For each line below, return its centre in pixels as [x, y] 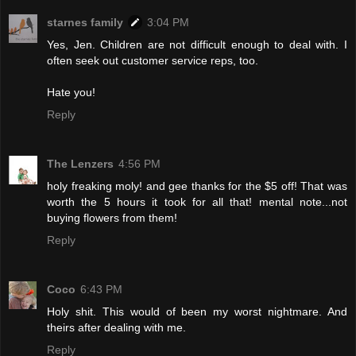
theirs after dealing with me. [116, 328]
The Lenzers [80, 164]
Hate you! [71, 93]
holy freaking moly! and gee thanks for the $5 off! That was [197, 186]
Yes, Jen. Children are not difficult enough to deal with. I [197, 45]
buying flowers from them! [112, 218]
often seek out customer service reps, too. [153, 61]
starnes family [85, 23]
